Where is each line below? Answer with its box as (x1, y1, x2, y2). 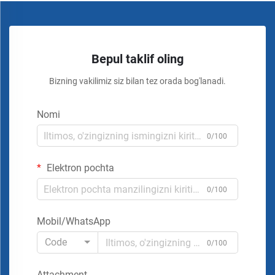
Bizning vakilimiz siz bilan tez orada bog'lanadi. (49, 76, 226, 87)
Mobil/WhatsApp (37, 215, 110, 228)
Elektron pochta (44, 162, 114, 174)
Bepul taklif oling (91, 52, 184, 67)
